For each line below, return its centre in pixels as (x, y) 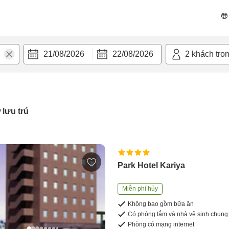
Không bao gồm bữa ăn (161, 204)
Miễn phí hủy (140, 189)
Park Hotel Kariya (152, 165)
